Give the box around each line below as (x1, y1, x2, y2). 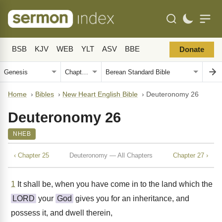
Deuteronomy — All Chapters (69, 151, 153, 159)
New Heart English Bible (62, 91, 138, 98)
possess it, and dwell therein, (11, 209, 112, 217)
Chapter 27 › (173, 151, 208, 159)
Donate (179, 46, 204, 54)
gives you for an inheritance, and (73, 194, 189, 203)
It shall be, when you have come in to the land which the (15, 180, 213, 188)
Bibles (35, 91, 54, 98)
